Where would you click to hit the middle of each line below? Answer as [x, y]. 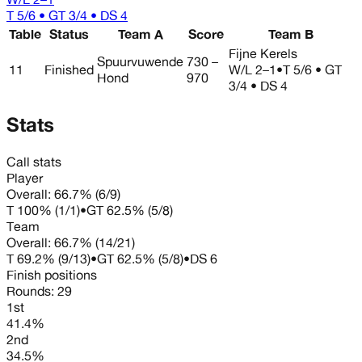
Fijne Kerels [263, 53]
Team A [140, 34]
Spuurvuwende [140, 61]
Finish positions [52, 274]
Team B [291, 34]
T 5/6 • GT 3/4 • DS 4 [67, 15]
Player [25, 177]
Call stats [34, 161]
